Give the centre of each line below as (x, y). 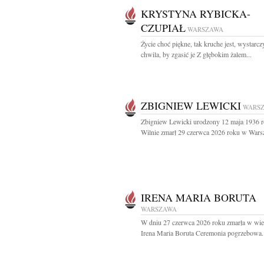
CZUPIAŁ (163, 28)
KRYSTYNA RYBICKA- (196, 14)
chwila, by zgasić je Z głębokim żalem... (196, 54)
